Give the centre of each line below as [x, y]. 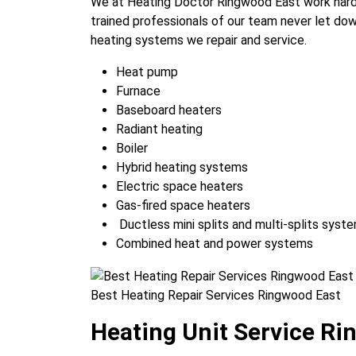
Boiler [132, 149]
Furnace [138, 91]
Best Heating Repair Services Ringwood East [216, 296]
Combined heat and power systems [215, 244]
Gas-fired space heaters [183, 206]
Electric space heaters [180, 187]
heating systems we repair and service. [199, 41]
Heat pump [147, 72]
